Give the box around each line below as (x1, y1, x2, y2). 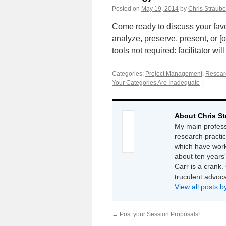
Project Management (145, 70, 202, 77)
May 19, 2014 (141, 5, 179, 12)
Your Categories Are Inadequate (112, 79, 200, 86)
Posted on (112, 5, 140, 12)
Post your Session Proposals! (118, 211, 200, 218)
